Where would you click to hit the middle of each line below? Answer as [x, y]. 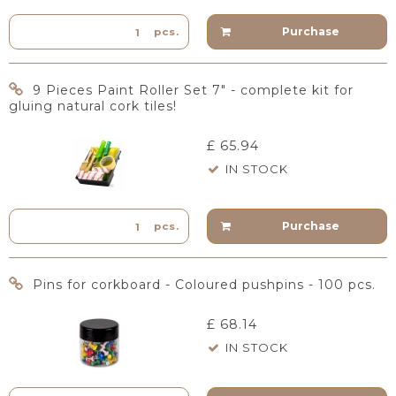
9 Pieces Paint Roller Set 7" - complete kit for [193, 90]
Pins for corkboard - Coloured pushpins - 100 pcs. [204, 284]
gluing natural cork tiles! [93, 106]
